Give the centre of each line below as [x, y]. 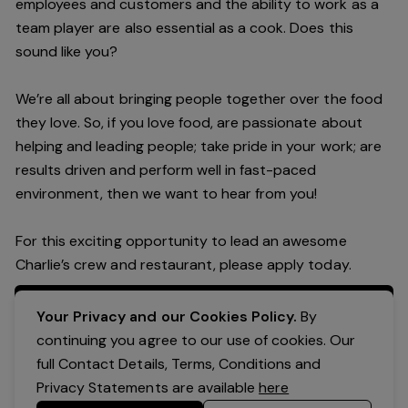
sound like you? [67, 51]
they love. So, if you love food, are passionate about [189, 122]
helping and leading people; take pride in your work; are [199, 146]
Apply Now [204, 307]
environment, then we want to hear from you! [167, 194]
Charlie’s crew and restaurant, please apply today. [184, 265]
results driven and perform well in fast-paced [166, 170]
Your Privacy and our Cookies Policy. [167, 316]
